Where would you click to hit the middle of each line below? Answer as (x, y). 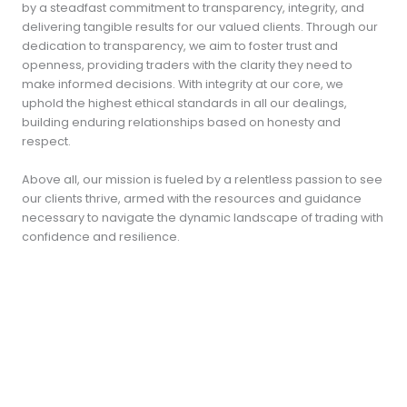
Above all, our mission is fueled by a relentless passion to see (202, 179)
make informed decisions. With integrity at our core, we (183, 84)
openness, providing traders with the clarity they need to (187, 65)
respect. (46, 141)
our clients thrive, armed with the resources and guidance (192, 198)
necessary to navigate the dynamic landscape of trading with (203, 217)
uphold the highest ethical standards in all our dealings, (184, 103)
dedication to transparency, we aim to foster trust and (180, 45)
